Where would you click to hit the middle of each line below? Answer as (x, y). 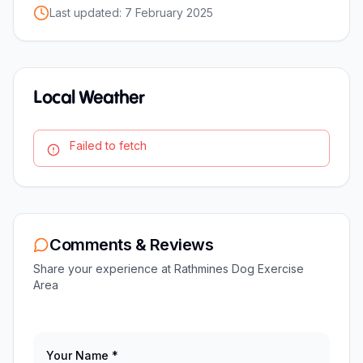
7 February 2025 (169, 12)
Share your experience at (104, 268)
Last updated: (87, 12)
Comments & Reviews (131, 244)
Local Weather (89, 98)
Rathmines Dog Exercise (239, 268)
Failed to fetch (108, 145)
